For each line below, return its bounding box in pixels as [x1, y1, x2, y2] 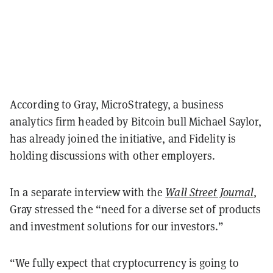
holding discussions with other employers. [10, 148, 216, 163]
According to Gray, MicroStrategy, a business [10, 97, 224, 112]
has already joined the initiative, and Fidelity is [10, 131, 236, 146]
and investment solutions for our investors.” [10, 219, 224, 233]
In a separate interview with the [10, 185, 166, 199]
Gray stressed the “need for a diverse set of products [10, 202, 261, 216]
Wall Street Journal [165, 185, 254, 199]
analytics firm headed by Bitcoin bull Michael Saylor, [10, 114, 262, 129]
